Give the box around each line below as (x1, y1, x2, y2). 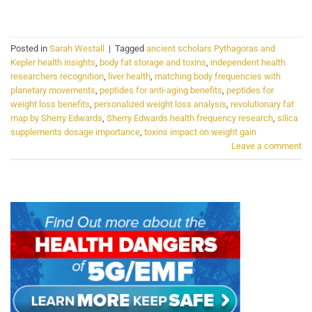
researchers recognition (10, 71, 104, 82)
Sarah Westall (49, 43, 104, 54)
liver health (108, 71, 150, 82)
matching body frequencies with (155, 71, 281, 82)
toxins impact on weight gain (144, 127, 256, 138)
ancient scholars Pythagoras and (146, 43, 275, 54)
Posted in (10, 43, 49, 54)
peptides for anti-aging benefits (100, 85, 222, 96)
